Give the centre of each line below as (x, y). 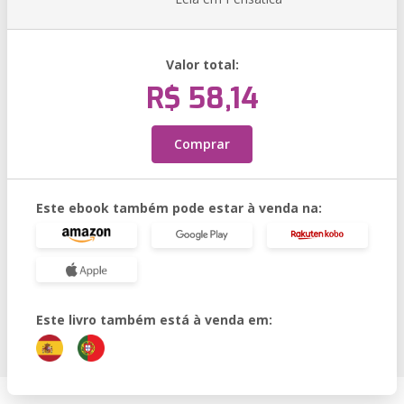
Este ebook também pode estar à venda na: (179, 208)
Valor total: (202, 64)
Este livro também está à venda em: (154, 320)
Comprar (202, 144)
